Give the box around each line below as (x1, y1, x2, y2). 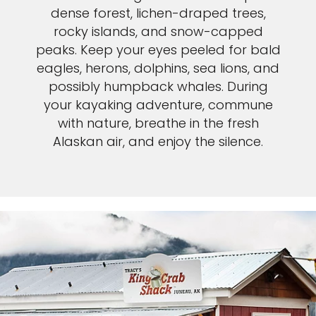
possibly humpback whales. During (48, 78, 268, 96)
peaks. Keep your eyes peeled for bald (35, 41, 281, 59)
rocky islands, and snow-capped (53, 23, 263, 41)
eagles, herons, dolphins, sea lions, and (37, 59, 279, 78)
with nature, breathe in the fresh (57, 114, 259, 133)
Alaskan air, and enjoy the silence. (53, 133, 263, 151)
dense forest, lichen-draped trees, (50, 4, 266, 23)
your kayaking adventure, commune (43, 96, 273, 114)
